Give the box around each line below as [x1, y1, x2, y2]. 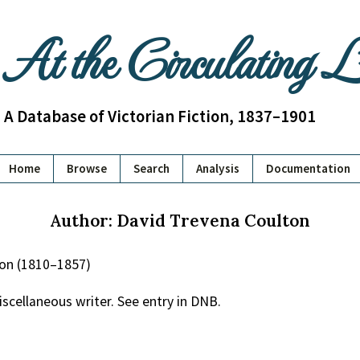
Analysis [196, 161, 239, 176]
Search [133, 161, 170, 176]
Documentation [266, 161, 350, 176]
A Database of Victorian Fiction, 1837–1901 [3, 105, 316, 127]
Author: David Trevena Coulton [50, 210, 310, 231]
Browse [67, 161, 107, 176]
